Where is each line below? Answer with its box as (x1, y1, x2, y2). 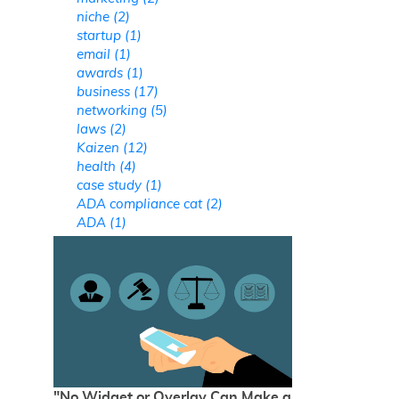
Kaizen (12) (76, 142, 148, 155)
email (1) (76, 48, 131, 61)
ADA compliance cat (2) (76, 198, 223, 211)
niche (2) (76, 11, 130, 24)
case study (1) (76, 179, 162, 192)
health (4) (76, 160, 136, 174)
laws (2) (76, 123, 126, 136)
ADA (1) (76, 216, 126, 230)
